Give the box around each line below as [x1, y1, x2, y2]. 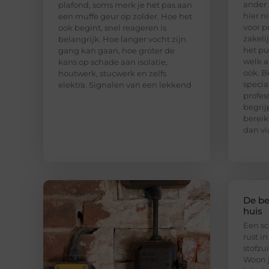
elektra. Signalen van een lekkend [58, 80, 192, 90]
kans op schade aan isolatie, [58, 57, 168, 67]
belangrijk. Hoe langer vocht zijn [58, 34, 186, 44]
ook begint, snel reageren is [58, 23, 166, 33]
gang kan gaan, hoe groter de [58, 46, 175, 56]
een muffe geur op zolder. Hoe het [58, 11, 192, 22]
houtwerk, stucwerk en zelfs [58, 68, 166, 79]
